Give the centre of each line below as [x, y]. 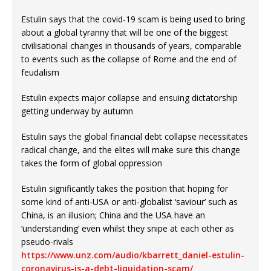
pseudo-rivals [47, 242]
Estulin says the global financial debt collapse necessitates [135, 137]
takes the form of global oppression [92, 163]
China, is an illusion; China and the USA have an [113, 215]
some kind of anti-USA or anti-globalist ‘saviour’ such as [129, 202]
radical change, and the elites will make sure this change [131, 150]
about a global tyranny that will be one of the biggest [125, 33]
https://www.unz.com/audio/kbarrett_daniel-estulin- [133, 255]
